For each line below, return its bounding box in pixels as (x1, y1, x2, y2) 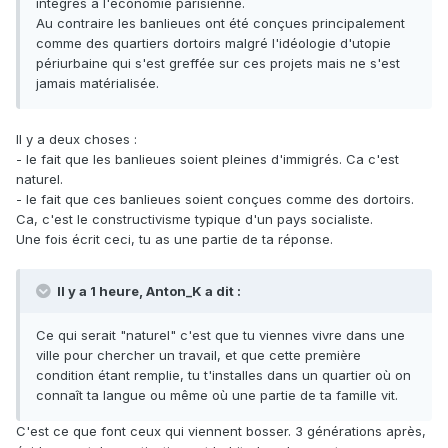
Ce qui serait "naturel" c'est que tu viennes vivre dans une (36, 327, 405, 344)
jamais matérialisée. (36, 75, 159, 92)
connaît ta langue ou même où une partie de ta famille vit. (36, 387, 402, 404)
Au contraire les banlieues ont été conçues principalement (36, 15, 405, 32)
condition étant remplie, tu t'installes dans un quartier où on (36, 367, 411, 384)
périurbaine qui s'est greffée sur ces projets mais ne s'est (36, 55, 400, 72)
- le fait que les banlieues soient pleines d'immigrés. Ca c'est (16, 151, 399, 168)
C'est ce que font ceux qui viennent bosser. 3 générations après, (16, 423, 426, 440)
